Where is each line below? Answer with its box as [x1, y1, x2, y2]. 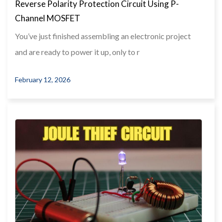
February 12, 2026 [15, 75, 70, 84]
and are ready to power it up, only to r [15, 47, 140, 56]
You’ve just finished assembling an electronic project [15, 31, 191, 41]
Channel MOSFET [15, 12, 80, 23]
